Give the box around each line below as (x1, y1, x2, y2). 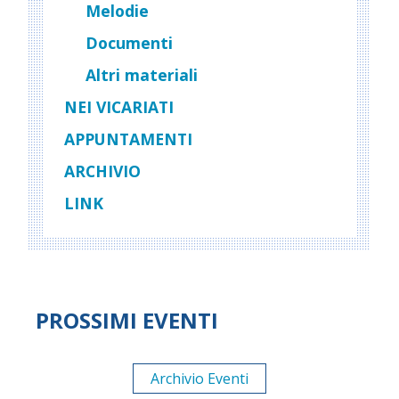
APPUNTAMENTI (64, 128, 192, 150)
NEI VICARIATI (64, 96, 174, 118)
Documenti (85, 32, 173, 53)
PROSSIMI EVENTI (36, 305, 218, 335)
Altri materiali (85, 64, 198, 85)
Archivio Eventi (151, 369, 248, 388)
